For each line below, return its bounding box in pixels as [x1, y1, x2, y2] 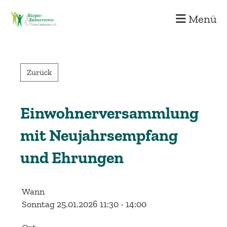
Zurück [27, 67, 52, 77]
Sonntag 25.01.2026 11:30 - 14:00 [22, 199, 146, 210]
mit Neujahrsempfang [20, 126, 178, 145]
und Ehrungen [20, 148, 124, 167]
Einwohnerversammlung [20, 103, 199, 123]
